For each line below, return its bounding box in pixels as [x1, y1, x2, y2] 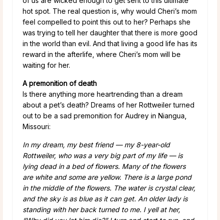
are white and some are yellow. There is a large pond [23, 172, 192, 181]
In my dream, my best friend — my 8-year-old [23, 140, 170, 149]
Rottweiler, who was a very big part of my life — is [23, 151, 183, 160]
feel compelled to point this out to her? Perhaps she [23, 17, 191, 26]
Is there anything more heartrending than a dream [23, 89, 183, 98]
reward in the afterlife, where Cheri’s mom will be [23, 50, 181, 58]
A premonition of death [23, 79, 97, 87]
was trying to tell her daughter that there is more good [23, 28, 197, 37]
